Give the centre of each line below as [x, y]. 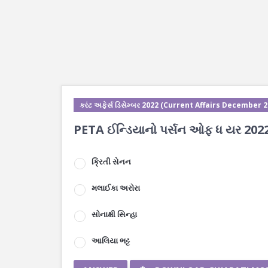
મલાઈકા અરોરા [116, 188]
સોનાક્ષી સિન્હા [114, 214]
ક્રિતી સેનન [111, 162]
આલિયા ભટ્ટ [111, 240]
